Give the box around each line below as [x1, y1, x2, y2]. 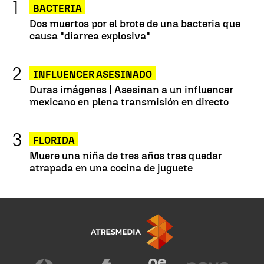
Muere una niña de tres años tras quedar [29, 149, 222, 162]
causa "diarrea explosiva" [29, 29, 150, 42]
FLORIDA [33, 135, 75, 147]
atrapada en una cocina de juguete [29, 161, 193, 174]
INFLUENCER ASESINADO [33, 69, 152, 81]
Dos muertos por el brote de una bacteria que [29, 17, 240, 30]
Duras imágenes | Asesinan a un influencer [29, 83, 233, 96]
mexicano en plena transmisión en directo [29, 95, 229, 108]
